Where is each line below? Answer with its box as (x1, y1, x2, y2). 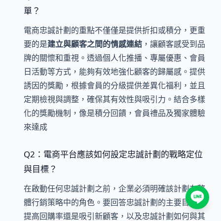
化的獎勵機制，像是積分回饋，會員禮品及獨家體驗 (24, 108, 205, 119)
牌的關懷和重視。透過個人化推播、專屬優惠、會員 (24, 52, 205, 64)
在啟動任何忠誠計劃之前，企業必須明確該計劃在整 (24, 183, 205, 194)
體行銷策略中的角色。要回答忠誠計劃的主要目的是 (24, 197, 205, 208)
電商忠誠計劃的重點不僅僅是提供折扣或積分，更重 (24, 25, 205, 36)
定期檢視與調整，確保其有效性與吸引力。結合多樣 (24, 94, 205, 105)
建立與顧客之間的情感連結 (47, 38, 142, 50)
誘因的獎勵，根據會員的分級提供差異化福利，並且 (24, 80, 205, 91)
